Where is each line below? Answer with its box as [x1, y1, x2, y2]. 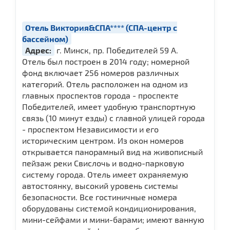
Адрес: [25, 45, 51, 55]
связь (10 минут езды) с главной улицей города [22, 112, 205, 123]
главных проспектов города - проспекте [22, 90, 179, 100]
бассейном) [22, 33, 68, 44]
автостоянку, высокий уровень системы [22, 180, 178, 190]
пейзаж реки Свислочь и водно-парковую [22, 158, 184, 168]
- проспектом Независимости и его [22, 124, 159, 134]
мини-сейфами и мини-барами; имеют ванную [22, 214, 204, 224]
